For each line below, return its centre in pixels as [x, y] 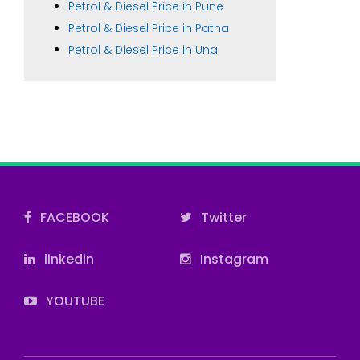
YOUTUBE [74, 301]
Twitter [222, 217]
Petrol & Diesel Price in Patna [149, 28]
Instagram [233, 259]
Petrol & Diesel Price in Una [143, 49]
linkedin [67, 259]
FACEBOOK [73, 217]
